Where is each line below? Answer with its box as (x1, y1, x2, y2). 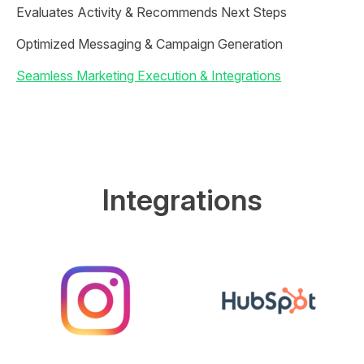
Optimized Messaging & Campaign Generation (16, 36, 283, 53)
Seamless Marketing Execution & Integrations (16, 67, 281, 84)
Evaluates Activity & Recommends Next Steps (16, 4, 287, 21)
